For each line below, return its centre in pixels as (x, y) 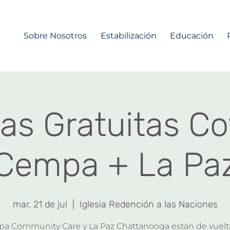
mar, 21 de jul (40, 204)
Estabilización (128, 35)
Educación (192, 35)
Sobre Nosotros (55, 35)
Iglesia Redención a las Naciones (148, 204)
